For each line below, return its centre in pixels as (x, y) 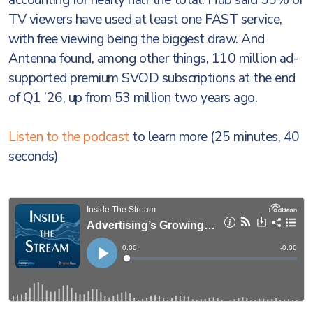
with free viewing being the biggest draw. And (137, 39)
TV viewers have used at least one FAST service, (145, 20)
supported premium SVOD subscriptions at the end (152, 78)
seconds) (33, 156)
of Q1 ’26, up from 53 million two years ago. (136, 98)
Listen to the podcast (69, 137)
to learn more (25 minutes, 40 (214, 137)
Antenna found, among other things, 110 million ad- (153, 59)
